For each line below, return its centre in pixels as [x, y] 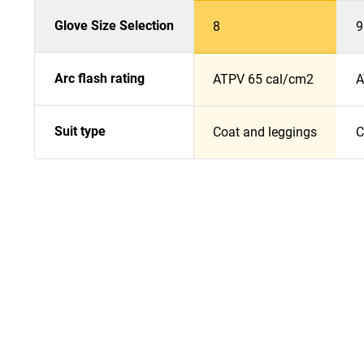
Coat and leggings [265, 132]
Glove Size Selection [114, 26]
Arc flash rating [100, 79]
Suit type [80, 132]
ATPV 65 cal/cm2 [263, 80]
